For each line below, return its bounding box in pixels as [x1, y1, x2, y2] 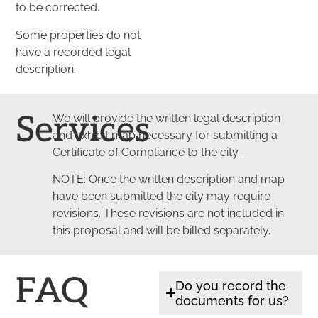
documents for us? [175, 292, 290, 308]
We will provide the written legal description [53, 111, 281, 125]
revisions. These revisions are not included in [53, 206, 285, 220]
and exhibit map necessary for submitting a [53, 128, 278, 142]
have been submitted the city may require [53, 189, 271, 203]
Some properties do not [16, 28, 141, 42]
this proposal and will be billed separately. [53, 223, 271, 237]
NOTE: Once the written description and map [53, 172, 285, 186]
